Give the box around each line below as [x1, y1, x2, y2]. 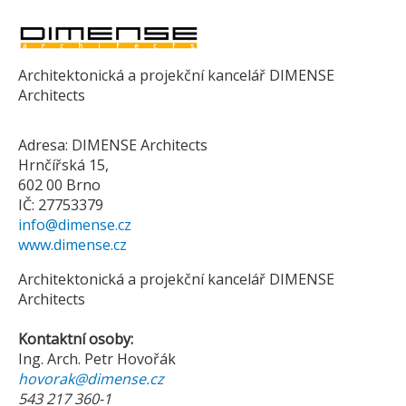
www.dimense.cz [18, 234, 127, 255]
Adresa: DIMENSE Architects [18, 134, 208, 155]
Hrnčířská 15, [18, 154, 109, 175]
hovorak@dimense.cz [18, 368, 164, 389]
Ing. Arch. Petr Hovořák [18, 348, 176, 369]
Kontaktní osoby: [18, 328, 133, 349]
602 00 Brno [18, 174, 101, 195]
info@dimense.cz [18, 214, 131, 235]
